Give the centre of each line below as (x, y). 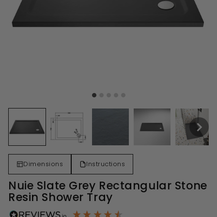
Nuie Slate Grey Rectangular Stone (108, 186)
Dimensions (43, 164)
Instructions (106, 164)
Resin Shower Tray (61, 197)
